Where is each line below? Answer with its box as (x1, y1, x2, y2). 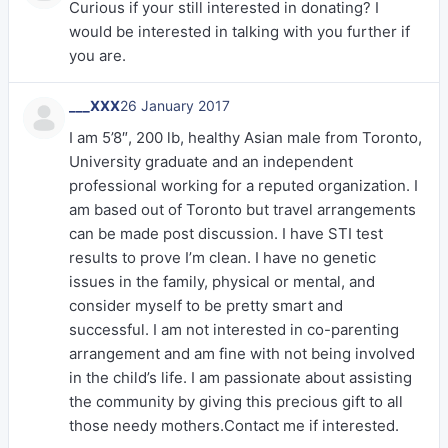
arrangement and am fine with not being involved (69, 344, 415, 363)
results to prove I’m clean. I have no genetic (69, 248, 376, 267)
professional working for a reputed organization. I (69, 176, 418, 195)
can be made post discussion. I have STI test (69, 224, 383, 243)
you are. (69, 46, 126, 65)
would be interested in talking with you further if (69, 22, 410, 41)
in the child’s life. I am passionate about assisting (69, 368, 412, 387)
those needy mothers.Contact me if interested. (69, 416, 399, 435)
